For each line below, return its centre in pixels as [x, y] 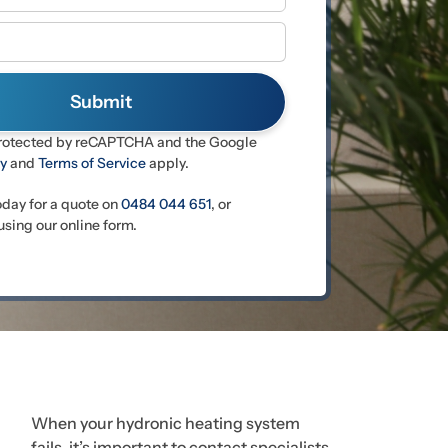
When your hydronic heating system [165, 422]
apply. [167, 163]
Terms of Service [92, 163]
